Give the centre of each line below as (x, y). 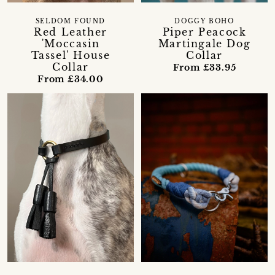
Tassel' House (71, 56)
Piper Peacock (204, 32)
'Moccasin (71, 44)
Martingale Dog (204, 44)
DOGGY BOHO (204, 22)
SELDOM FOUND (71, 22)
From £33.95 (204, 68)
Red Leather (71, 32)
